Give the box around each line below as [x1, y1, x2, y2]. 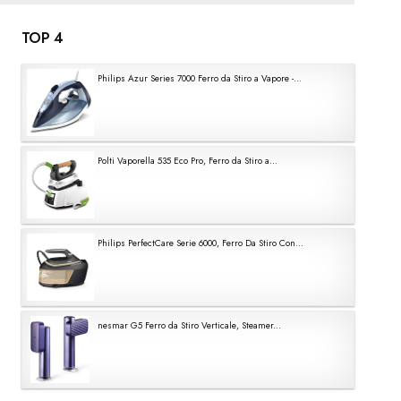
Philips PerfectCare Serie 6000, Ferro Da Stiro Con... [97, 236, 303, 250]
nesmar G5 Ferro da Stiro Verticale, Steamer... [97, 319, 281, 332]
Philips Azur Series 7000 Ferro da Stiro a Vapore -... [97, 72, 302, 85]
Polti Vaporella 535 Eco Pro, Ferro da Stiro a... [97, 154, 277, 167]
